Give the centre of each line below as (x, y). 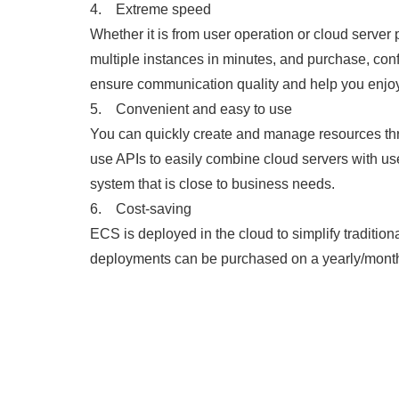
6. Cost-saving (140, 209)
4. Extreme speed (150, 9)
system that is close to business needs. (212, 184)
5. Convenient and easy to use (191, 109)
